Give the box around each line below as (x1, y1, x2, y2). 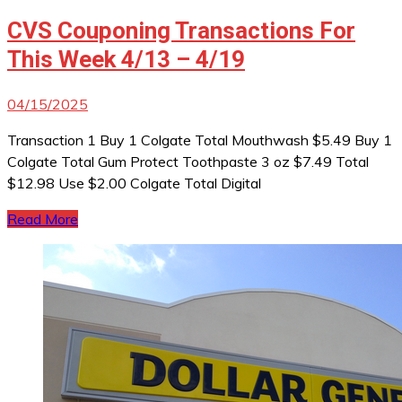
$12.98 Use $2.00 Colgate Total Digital (7, 173, 261, 192)
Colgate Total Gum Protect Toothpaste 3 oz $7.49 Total (7, 152, 369, 170)
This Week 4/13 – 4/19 (7, 46, 245, 74)
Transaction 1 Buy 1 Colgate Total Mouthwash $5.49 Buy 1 (7, 130, 392, 149)
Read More (7, 209, 78, 228)
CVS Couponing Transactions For (7, 17, 355, 45)
